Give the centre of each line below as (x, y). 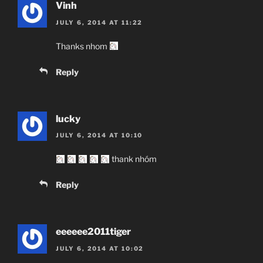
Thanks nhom (82, 46)
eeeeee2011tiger (93, 232)
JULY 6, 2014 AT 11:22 (100, 22)
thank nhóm (133, 159)
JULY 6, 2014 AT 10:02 (100, 248)
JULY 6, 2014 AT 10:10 (100, 135)
